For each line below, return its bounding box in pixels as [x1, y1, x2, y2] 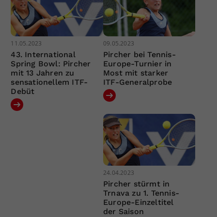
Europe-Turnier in [103, 59, 172, 68]
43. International [11, 49, 76, 59]
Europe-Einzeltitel [103, 198, 174, 207]
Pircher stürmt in [103, 179, 170, 189]
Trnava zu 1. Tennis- [103, 188, 179, 198]
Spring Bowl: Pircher [11, 59, 91, 68]
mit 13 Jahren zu [11, 68, 75, 77]
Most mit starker [103, 68, 169, 77]
